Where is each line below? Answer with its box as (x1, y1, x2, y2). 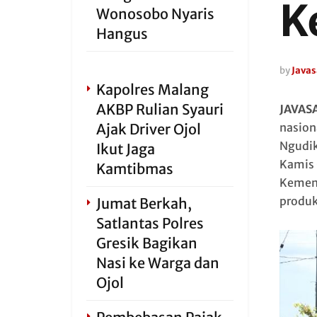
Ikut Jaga (96, 140, 155, 158)
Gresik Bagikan (96, 234, 197, 252)
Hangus (96, 25, 148, 42)
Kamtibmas (96, 160, 173, 178)
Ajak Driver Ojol (96, 120, 201, 138)
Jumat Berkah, (96, 195, 192, 212)
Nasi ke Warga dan (96, 254, 219, 272)
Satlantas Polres (96, 214, 204, 232)
